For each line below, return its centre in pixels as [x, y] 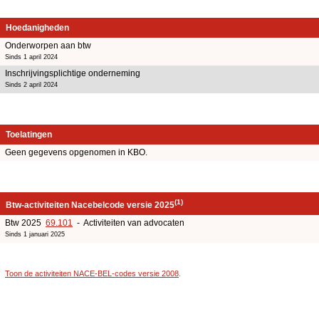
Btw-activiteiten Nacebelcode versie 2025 [90, 205]
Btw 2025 [25, 223]
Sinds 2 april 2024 [31, 84]
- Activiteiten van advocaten [129, 223]
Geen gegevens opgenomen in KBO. [76, 152]
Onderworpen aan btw [48, 45]
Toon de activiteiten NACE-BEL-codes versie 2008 [92, 273]
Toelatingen [29, 134]
